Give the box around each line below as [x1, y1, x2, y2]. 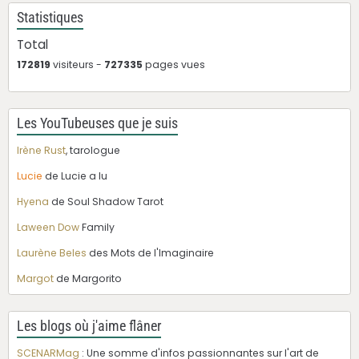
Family [79, 220, 115, 235]
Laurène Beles [17, 246, 87, 260]
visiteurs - [50, 58, 104, 72]
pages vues [143, 58, 205, 72]
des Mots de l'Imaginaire [87, 246, 214, 260]
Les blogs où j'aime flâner [17, 318, 161, 335]
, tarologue [66, 143, 120, 158]
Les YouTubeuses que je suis [17, 115, 178, 132]
